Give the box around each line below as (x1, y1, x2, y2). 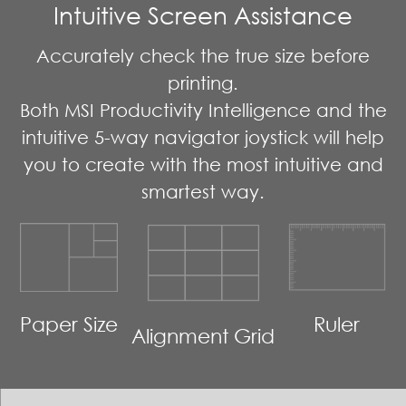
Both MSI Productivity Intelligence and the (19, 99, 387, 121)
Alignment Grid (131, 324, 275, 349)
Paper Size (20, 312, 119, 337)
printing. (168, 72, 238, 94)
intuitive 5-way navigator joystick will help (22, 126, 384, 149)
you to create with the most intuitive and (23, 153, 383, 176)
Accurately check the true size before (36, 44, 370, 67)
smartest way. (141, 180, 265, 203)
